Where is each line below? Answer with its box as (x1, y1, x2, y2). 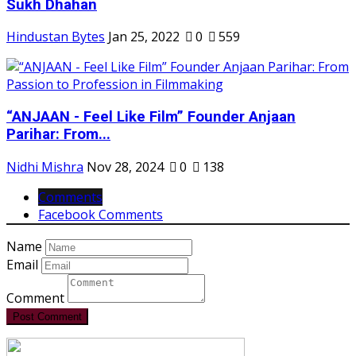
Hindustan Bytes (6, 28, 105, 46)
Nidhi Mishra (6, 157, 83, 176)
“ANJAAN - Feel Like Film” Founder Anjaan (6, 108, 296, 126)
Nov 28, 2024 (87, 157, 164, 176)
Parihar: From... (6, 126, 110, 144)
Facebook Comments (38, 205, 163, 223)
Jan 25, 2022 (108, 28, 180, 46)
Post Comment (13, 310, 82, 323)
